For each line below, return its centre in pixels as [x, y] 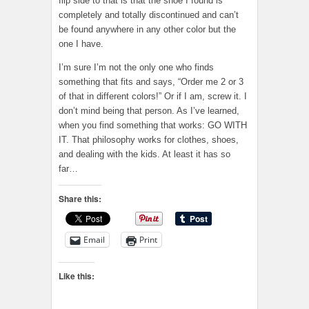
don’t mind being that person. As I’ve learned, [149, 111]
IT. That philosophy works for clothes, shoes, [149, 140]
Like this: [77, 276]
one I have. [81, 44]
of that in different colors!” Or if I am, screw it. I [153, 97]
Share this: [80, 199]
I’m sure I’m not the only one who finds [136, 68]
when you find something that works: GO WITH [153, 126]
